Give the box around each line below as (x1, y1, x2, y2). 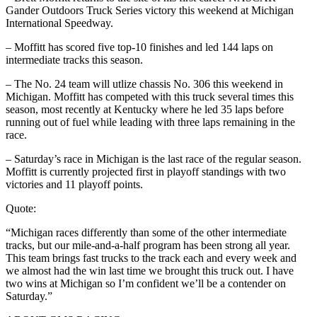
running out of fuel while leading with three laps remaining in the (6, 115, 295, 128)
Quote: (6, 202, 36, 214)
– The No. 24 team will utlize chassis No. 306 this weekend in (6, 77, 283, 90)
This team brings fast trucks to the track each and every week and (6, 251, 296, 264)
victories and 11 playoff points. (6, 178, 143, 190)
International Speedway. (6, 16, 113, 29)
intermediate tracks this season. (6, 53, 143, 66)
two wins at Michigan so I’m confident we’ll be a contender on (6, 277, 286, 289)
